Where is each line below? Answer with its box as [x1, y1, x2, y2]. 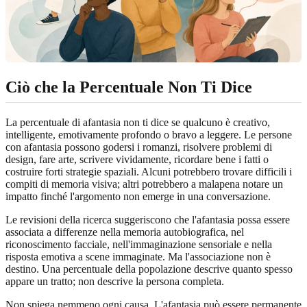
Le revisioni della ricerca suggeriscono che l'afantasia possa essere [5, 213, 290, 225]
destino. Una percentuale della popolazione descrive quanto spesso [5, 262, 293, 275]
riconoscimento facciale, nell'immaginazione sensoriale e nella [5, 238, 272, 250]
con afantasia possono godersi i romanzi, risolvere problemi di [5, 140, 272, 153]
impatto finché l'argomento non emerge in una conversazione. [5, 190, 271, 202]
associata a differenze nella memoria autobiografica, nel [5, 225, 244, 238]
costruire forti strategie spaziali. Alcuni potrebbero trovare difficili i [5, 165, 292, 177]
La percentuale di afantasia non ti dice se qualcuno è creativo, [5, 116, 270, 128]
